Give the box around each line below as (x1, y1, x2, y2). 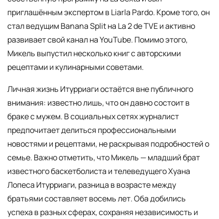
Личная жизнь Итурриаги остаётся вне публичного (7, 84, 193, 95)
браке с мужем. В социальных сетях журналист (7, 111, 179, 122)
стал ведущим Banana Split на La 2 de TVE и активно (7, 20, 195, 31)
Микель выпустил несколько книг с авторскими (7, 47, 181, 59)
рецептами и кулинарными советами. (7, 61, 144, 72)
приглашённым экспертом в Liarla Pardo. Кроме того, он (7, 6, 210, 18)
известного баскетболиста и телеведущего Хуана (7, 166, 190, 177)
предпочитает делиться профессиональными (7, 125, 176, 136)
